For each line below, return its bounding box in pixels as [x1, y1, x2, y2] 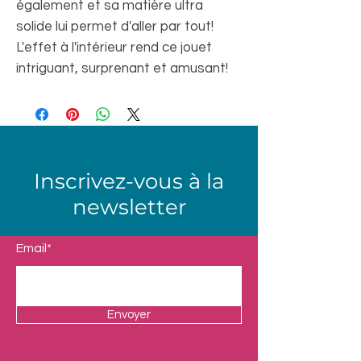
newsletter [72, 194, 186, 220]
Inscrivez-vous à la [34, 168, 224, 194]
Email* [16, 242, 52, 255]
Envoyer [107, 309, 151, 321]
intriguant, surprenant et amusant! [16, 61, 228, 76]
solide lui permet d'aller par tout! [16, 19, 214, 34]
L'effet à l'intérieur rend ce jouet [16, 40, 212, 55]
